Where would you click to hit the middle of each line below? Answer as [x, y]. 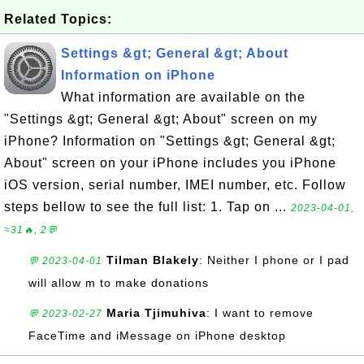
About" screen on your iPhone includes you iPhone [170, 163]
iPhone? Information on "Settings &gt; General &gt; [170, 141]
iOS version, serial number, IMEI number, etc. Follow [175, 185]
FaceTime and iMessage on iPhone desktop [157, 336]
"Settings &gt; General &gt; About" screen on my [161, 119]
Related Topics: [58, 19]
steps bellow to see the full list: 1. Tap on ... [147, 207]
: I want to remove [260, 313]
